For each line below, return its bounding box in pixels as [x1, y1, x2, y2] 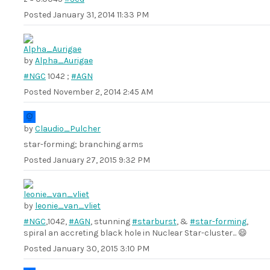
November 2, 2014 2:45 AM [53, 87, 153, 97]
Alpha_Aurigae [35, 55, 93, 66]
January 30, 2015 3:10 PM [53, 243, 149, 254]
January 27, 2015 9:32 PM [53, 155, 150, 165]
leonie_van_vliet [35, 201, 101, 211]
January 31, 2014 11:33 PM [53, 10, 149, 20]
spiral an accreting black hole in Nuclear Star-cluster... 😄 [24, 228, 247, 238]
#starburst [132, 216, 177, 227]
